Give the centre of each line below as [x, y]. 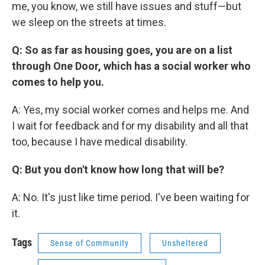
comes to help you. [58, 82]
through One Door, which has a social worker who [131, 66]
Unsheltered [185, 243]
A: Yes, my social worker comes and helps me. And [130, 110]
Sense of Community [90, 243]
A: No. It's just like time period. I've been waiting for [131, 197]
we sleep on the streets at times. [89, 22]
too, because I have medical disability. [100, 142]
